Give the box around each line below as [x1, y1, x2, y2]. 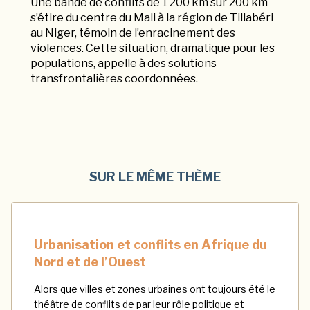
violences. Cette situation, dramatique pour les [30, 41, 275, 55]
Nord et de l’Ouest [34, 254, 146, 269]
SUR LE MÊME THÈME [89, 169, 221, 184]
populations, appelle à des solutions [30, 56, 217, 70]
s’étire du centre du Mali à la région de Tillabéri [30, 10, 273, 24]
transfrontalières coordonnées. [30, 71, 198, 85]
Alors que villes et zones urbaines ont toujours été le [34, 282, 275, 295]
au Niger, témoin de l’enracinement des [30, 26, 235, 39]
